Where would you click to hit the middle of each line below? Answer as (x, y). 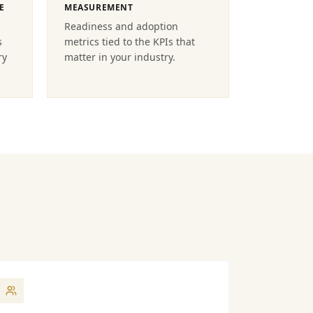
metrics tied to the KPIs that (130, 42)
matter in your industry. (120, 57)
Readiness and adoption (121, 26)
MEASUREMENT (99, 7)
